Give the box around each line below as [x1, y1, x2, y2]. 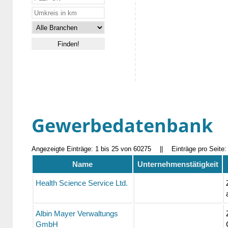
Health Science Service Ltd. [35, 179, 128, 188]
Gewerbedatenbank [32, 113, 213, 138]
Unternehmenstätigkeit [137, 160, 218, 169]
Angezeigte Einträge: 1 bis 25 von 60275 [32, 145, 151, 153]
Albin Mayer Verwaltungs [35, 209, 118, 218]
